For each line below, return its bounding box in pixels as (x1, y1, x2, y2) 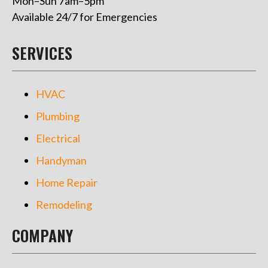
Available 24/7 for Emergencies (12, 10, 157, 24)
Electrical (36, 132, 80, 145)
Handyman (36, 154, 87, 167)
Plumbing (36, 109, 80, 123)
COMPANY (12, 224, 73, 248)
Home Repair (36, 176, 98, 190)
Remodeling (36, 198, 92, 212)
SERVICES (12, 41, 72, 65)
